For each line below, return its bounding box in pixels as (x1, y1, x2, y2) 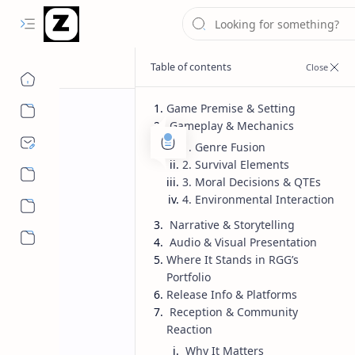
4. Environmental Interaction (181, 192, 334, 207)
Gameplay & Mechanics (166, 118, 294, 133)
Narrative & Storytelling (166, 217, 295, 232)
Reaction (166, 322, 212, 337)
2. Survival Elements (181, 157, 289, 172)
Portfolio (166, 269, 211, 284)
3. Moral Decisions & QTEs (181, 174, 321, 189)
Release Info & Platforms (166, 287, 297, 302)
